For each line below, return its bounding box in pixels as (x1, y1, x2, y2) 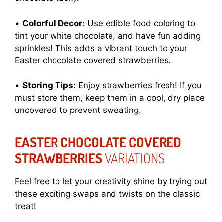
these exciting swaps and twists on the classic (15, 189, 200, 199)
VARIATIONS (102, 149, 165, 166)
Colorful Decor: (22, 18, 85, 28)
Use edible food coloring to (85, 18, 195, 28)
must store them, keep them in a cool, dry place (15, 93, 205, 103)
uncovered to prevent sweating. (15, 105, 141, 115)
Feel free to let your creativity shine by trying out (15, 176, 207, 187)
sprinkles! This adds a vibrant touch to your (15, 43, 187, 53)
